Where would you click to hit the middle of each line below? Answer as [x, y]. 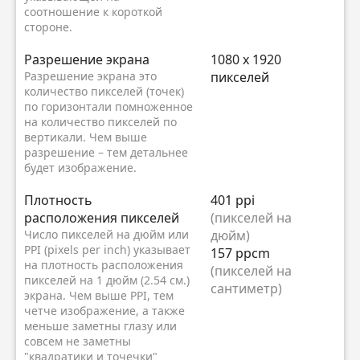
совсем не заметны [78, 342]
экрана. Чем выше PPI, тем [99, 296]
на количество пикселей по [100, 122]
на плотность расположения [104, 265]
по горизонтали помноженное [108, 107]
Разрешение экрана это [90, 76]
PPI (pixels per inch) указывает [107, 250]
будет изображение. [80, 168]
